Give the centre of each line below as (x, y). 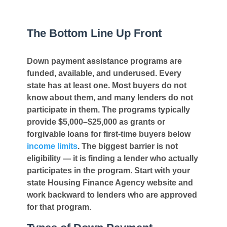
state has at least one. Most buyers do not (106, 85)
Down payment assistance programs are (104, 61)
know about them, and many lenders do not (110, 97)
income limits (52, 146)
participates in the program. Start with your (108, 170)
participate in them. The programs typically (108, 109)
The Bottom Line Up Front (94, 33)
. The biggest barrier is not (127, 146)
